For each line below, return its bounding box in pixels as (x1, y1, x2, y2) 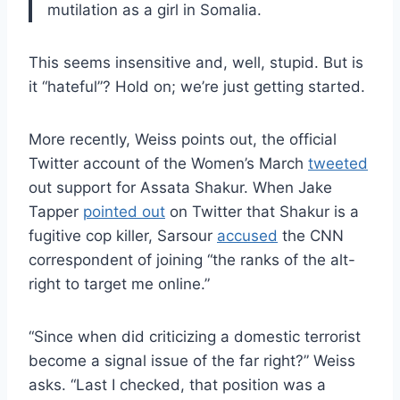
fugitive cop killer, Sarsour (29, 226, 217, 245)
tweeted (308, 154, 368, 172)
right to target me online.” (29, 274, 210, 293)
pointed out (83, 202, 165, 221)
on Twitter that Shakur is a (165, 202, 359, 221)
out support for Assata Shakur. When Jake (29, 178, 332, 196)
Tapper (29, 202, 83, 221)
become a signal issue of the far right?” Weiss (29, 351, 355, 370)
